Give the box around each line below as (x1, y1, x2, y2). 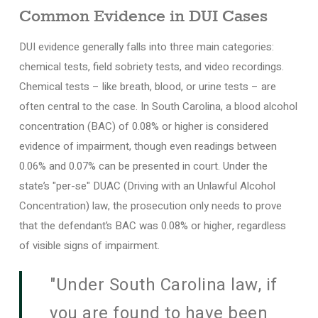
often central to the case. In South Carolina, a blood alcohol (18, 98, 297, 114)
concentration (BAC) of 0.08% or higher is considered (18, 118, 268, 134)
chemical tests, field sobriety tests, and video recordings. (18, 58, 284, 75)
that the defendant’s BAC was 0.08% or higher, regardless (18, 217, 286, 234)
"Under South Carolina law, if (50, 273, 278, 297)
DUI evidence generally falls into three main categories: (18, 38, 274, 55)
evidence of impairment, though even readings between (18, 138, 277, 154)
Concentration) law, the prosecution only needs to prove (18, 197, 282, 214)
